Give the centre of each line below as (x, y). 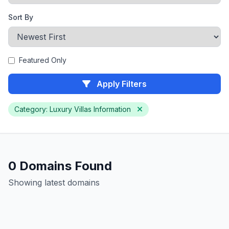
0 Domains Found (60, 166)
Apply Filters (121, 84)
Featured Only (43, 60)
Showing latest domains (54, 182)
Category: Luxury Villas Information (74, 109)
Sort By (21, 17)
